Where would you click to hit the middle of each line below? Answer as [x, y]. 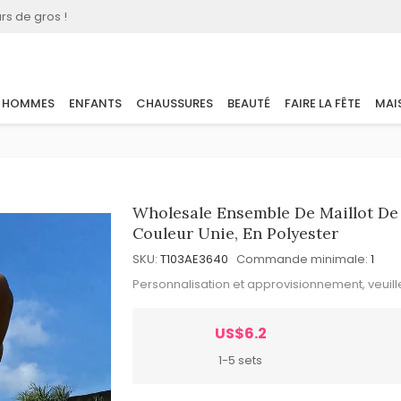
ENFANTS [95, 104]
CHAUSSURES [175, 104]
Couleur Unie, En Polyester [236, 233]
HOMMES [28, 104]
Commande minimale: [303, 259]
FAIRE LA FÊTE [323, 104]
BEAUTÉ [249, 104]
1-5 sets [241, 360]
